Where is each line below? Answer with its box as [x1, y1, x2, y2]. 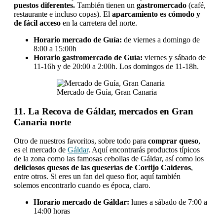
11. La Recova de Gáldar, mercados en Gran [14, 106, 193, 116]
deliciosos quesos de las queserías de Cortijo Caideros [14, 163, 191, 172]
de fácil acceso [14, 18, 61, 27]
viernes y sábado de [143, 53, 206, 62]
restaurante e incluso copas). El [14, 9, 112, 18]
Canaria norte [14, 116, 71, 127]
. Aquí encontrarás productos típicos [88, 146, 200, 154]
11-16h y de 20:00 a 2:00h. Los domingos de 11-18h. [34, 62, 199, 71]
